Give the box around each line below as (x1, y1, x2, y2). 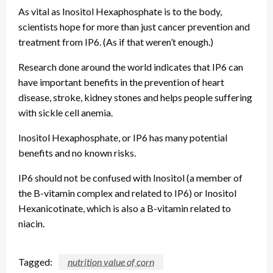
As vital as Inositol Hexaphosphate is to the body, (18, 5, 222, 17)
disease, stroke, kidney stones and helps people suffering (18, 91, 252, 103)
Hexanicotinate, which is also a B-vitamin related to (18, 202, 231, 214)
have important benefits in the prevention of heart (18, 76, 224, 88)
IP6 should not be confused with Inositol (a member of (18, 171, 243, 183)
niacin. (18, 217, 44, 229)
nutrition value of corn (68, 255, 154, 268)
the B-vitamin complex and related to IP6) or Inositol (18, 186, 236, 199)
